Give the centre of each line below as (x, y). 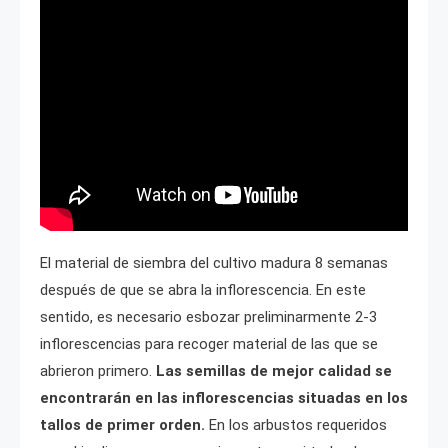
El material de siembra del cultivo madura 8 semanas (214, 262)
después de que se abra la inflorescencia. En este (203, 289)
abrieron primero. (98, 370)
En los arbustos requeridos (298, 424)
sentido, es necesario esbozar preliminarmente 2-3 (208, 316)
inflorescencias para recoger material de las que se (209, 343)
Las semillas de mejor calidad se (274, 370)
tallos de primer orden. (124, 424)
